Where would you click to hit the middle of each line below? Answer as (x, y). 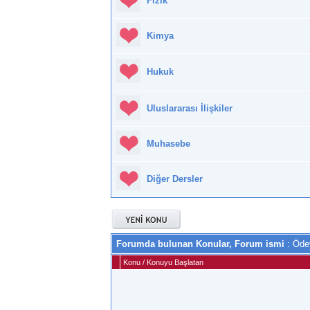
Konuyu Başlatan (175, 263)
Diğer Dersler (175, 179)
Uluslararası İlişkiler (190, 109)
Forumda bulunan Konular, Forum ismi (200, 244)
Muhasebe (168, 144)
